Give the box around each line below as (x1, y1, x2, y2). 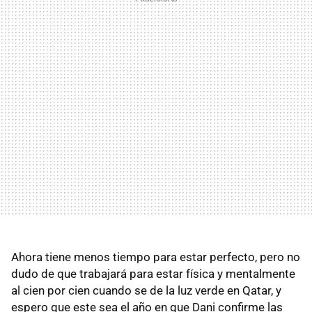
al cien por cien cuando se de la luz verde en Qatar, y (11, 283, 281, 297)
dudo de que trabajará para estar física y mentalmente (11, 267, 295, 281)
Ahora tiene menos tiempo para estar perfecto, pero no (11, 250, 300, 264)
